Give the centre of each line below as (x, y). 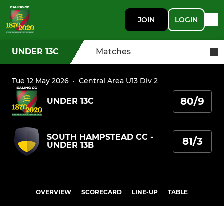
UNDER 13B (70, 145)
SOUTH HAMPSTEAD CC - (100, 137)
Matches (113, 52)
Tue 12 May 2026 (40, 81)
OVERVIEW (54, 192)
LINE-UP (145, 192)
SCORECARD (102, 192)
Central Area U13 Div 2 (118, 81)
